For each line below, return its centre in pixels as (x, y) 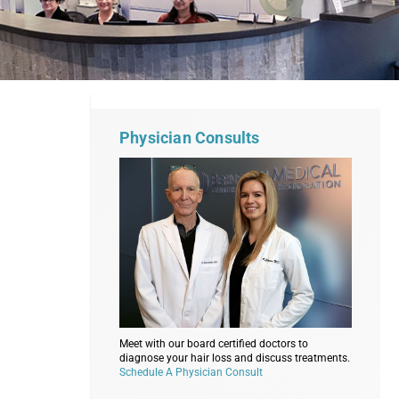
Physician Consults (190, 138)
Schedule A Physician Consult (191, 372)
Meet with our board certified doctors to (214, 343)
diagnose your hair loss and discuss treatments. (235, 358)
